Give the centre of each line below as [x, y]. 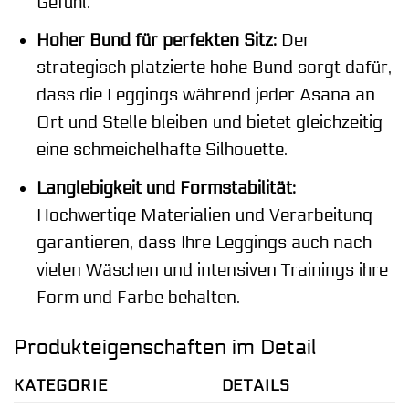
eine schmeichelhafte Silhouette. [162, 150]
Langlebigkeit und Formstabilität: [166, 188]
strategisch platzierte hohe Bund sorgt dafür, [214, 68]
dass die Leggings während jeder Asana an [205, 95]
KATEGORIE [61, 386]
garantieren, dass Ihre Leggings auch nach [204, 242]
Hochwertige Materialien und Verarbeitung [204, 215]
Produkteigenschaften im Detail [165, 347]
